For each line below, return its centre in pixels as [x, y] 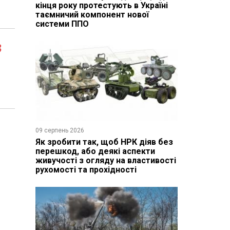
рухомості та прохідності [86, 169]
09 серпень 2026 [60, 130]
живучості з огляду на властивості [106, 160]
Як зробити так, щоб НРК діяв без [104, 142]
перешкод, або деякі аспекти [95, 151]
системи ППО [62, 24]
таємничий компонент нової [92, 14]
